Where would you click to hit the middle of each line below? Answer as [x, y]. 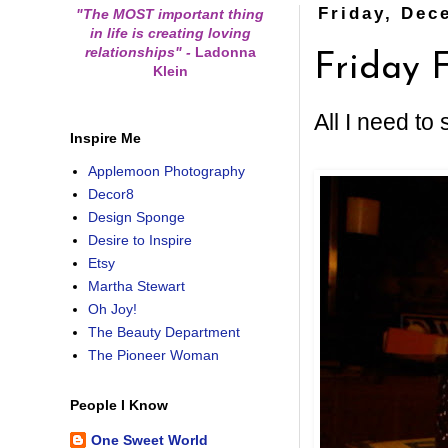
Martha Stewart [136, 286]
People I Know [119, 404]
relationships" [135, 51]
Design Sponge [136, 217]
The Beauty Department [163, 332]
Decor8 [110, 194]
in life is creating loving [170, 32]
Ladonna [223, 51]
